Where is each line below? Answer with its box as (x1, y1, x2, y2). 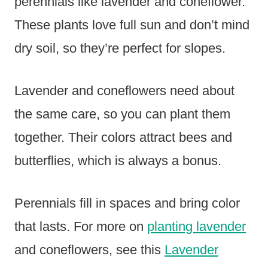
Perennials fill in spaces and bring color (14, 196, 240, 211)
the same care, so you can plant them (14, 106, 230, 122)
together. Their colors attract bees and (14, 130, 232, 145)
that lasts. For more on (14, 219, 147, 234)
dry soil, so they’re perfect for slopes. (14, 41, 226, 56)
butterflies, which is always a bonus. (14, 153, 221, 169)
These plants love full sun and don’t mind (14, 17, 249, 33)
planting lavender (147, 219, 246, 234)
